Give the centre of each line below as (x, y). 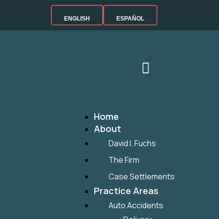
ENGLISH (77, 19)
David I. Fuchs (132, 143)
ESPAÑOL (130, 19)
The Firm (124, 160)
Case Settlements (142, 176)
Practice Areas (126, 191)
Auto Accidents (136, 205)
